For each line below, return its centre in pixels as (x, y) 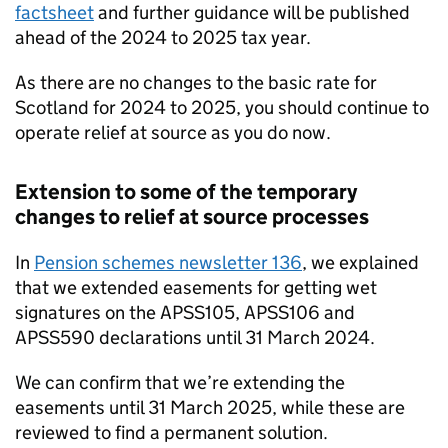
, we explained (360, 262)
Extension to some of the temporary (186, 192)
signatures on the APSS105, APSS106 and (185, 312)
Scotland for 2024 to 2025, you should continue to (222, 107)
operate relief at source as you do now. (173, 132)
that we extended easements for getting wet (196, 287)
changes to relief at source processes (192, 217)
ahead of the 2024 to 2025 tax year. (163, 37)
